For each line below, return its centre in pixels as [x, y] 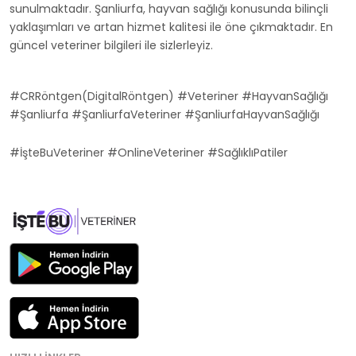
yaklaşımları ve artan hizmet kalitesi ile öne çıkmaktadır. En [171, 27]
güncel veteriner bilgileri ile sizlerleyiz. [111, 45]
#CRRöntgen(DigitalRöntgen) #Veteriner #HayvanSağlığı [169, 96]
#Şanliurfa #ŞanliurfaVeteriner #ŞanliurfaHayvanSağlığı [164, 114]
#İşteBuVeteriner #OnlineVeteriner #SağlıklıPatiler [149, 153]
